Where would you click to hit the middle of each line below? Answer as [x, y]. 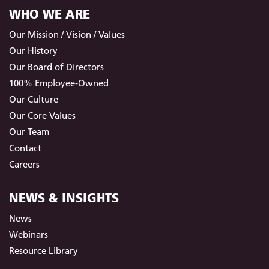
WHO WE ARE [50, 14]
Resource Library [44, 251]
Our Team [29, 132]
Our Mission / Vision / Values [67, 35]
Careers [24, 165]
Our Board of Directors [56, 67]
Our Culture [34, 100]
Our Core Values [42, 116]
